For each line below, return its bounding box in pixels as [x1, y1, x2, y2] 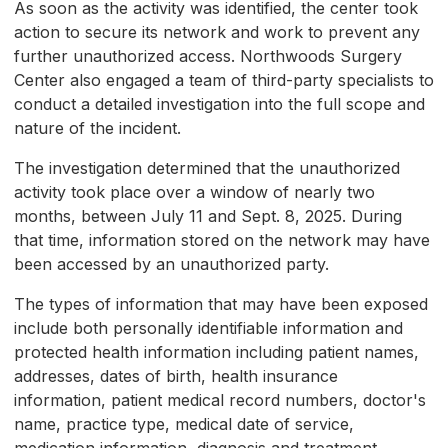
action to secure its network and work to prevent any [14, 22, 420, 43]
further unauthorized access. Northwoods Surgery [14, 46, 402, 67]
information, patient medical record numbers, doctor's [14, 390, 426, 411]
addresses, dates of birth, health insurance [14, 366, 338, 387]
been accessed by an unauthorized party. [14, 254, 329, 275]
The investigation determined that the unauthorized [14, 158, 400, 179]
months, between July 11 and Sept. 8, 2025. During [14, 206, 402, 227]
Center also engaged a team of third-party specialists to [14, 70, 434, 91]
